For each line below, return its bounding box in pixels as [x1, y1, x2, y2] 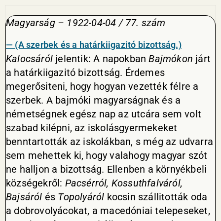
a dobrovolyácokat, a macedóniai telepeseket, [6, 205, 210, 217]
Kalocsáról [6, 53, 56, 65]
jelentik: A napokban [55, 53, 149, 65]
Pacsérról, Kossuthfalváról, [65, 177, 183, 189]
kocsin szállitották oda [104, 191, 208, 203]
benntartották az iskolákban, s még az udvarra [6, 136, 214, 147]
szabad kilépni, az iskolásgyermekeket [6, 122, 178, 134]
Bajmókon [148, 53, 193, 65]
